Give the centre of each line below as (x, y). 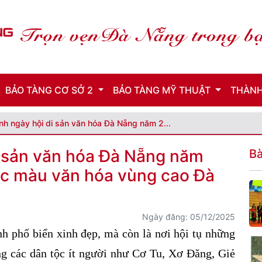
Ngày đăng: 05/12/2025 (189, 217)
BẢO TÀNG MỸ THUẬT (163, 90)
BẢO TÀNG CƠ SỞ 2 (51, 90)
